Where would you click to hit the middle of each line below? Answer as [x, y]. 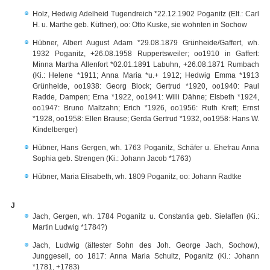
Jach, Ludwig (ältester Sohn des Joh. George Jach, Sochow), [146, 245]
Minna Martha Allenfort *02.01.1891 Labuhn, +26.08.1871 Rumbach [146, 64]
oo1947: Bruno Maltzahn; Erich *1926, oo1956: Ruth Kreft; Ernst [146, 108]
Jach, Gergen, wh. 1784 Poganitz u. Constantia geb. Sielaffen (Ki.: [146, 216]
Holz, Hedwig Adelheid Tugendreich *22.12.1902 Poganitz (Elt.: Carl [146, 14]
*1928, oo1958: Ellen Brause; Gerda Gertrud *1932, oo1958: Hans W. [146, 119]
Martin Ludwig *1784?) [70, 227]
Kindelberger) [55, 130]
